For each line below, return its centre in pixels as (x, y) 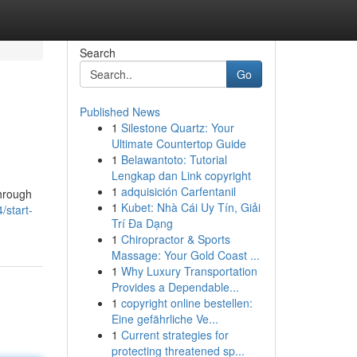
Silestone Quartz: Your (177, 127)
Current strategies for (175, 335)
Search (97, 53)
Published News (120, 112)
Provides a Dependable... (175, 287)
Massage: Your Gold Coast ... (185, 255)
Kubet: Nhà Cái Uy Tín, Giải (190, 207)
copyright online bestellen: (186, 303)
